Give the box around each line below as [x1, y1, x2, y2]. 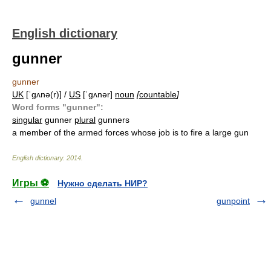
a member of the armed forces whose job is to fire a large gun [12, 128, 249, 137]
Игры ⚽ [12, 178, 49, 188]
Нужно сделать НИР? [57, 178, 148, 188]
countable [139, 90, 177, 99]
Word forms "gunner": [12, 102, 103, 112]
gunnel [30, 196, 56, 206]
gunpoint [217, 196, 250, 206]
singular [12, 115, 42, 125]
